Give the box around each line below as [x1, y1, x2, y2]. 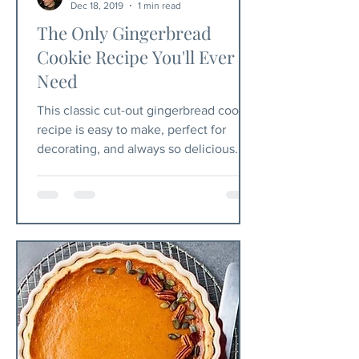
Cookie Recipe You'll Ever [37, 45, 235, 69]
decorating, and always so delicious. [37, 142, 238, 155]
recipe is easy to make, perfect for [37, 123, 226, 136]
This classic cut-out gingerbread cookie [37, 103, 256, 117]
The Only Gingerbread [37, 21, 212, 45]
